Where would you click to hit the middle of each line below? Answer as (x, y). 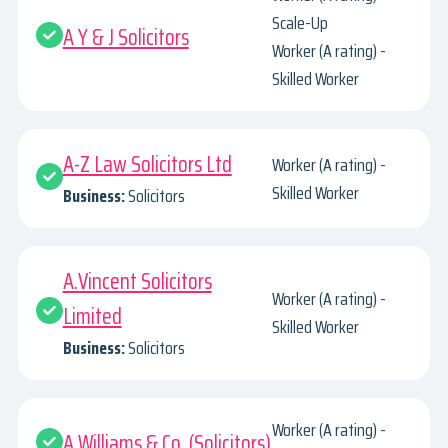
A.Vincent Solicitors (137, 281)
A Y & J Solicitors (125, 37)
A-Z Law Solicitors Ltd (147, 165)
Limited (92, 316)
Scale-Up (300, 23)
